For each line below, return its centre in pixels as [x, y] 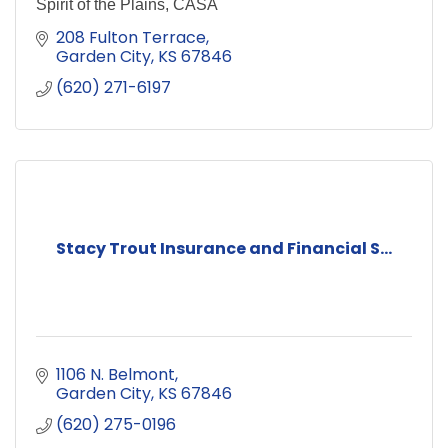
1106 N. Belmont [115, 375]
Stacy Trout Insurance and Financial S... [224, 249]
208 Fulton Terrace [131, 38]
